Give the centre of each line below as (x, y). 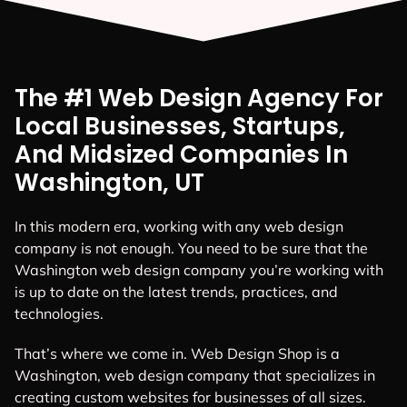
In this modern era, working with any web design (179, 227)
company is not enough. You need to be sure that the (191, 248)
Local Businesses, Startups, (180, 127)
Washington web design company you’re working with (199, 270)
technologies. (59, 314)
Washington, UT (109, 183)
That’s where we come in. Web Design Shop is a (177, 353)
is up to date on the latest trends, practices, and (176, 292)
